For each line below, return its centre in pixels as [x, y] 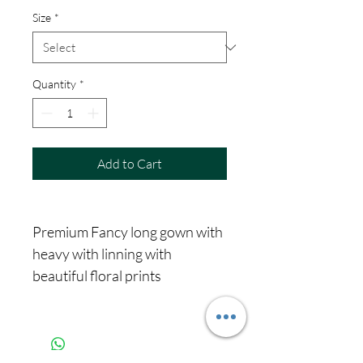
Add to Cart [130, 164]
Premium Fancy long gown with [128, 232]
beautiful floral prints [97, 276]
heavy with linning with [102, 254]
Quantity [54, 84]
